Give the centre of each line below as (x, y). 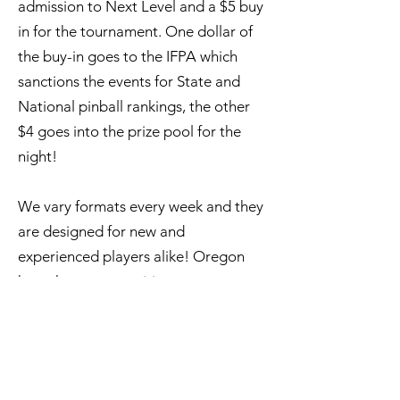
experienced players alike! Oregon (131, 256)
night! (39, 156)
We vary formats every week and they (141, 206)
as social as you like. (83, 331)
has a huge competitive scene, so (126, 281)
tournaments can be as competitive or (142, 306)
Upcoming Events (141, 380)
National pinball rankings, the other (134, 106)
